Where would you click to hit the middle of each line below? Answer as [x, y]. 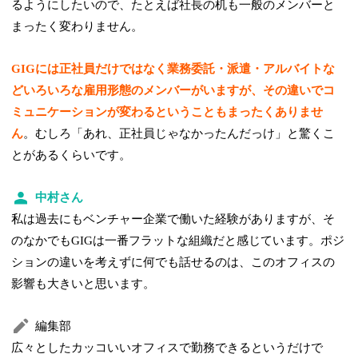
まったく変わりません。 [78, 26]
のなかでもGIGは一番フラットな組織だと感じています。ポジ [178, 240]
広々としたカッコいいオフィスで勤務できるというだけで [167, 347]
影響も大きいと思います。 [84, 283]
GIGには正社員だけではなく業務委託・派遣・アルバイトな [173, 68]
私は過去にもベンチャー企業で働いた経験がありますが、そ [173, 219]
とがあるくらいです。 [72, 155]
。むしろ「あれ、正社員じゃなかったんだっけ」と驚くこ [179, 133]
